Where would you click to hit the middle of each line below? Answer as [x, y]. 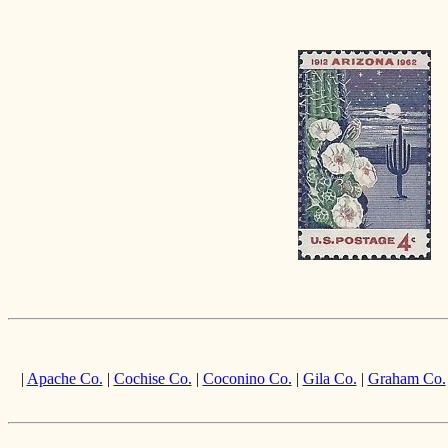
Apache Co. [64, 378]
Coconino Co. [247, 378]
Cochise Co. [152, 378]
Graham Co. [406, 378]
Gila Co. [329, 378]
